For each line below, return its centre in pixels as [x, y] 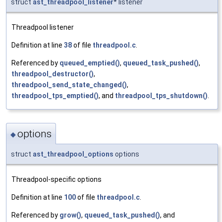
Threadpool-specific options [56, 180]
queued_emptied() [90, 63]
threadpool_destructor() [53, 74]
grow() [70, 215]
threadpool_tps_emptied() [55, 96]
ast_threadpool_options [73, 154]
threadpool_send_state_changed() [69, 85]
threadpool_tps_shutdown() [161, 96]
